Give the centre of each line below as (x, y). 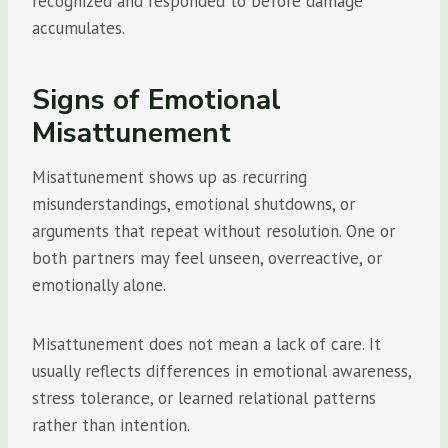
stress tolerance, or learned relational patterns (204, 398)
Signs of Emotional (156, 100)
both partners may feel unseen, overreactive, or (207, 258)
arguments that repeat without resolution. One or (213, 231)
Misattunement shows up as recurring (169, 177)
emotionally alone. (99, 285)
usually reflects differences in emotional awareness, (221, 371)
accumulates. (78, 28)
